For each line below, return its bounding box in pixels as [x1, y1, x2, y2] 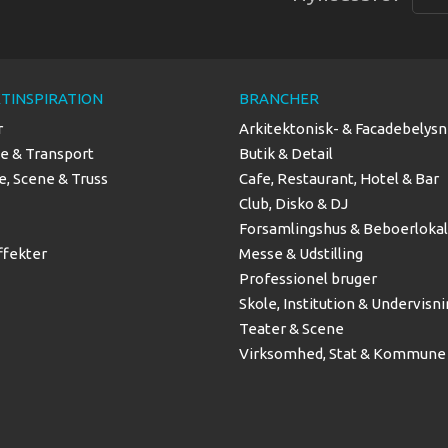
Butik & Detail [239, 144, 333, 162]
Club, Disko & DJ [239, 194, 348, 212]
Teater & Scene [239, 319, 344, 337]
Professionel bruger [239, 269, 377, 287]
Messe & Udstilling [239, 244, 363, 262]
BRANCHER [239, 89, 319, 107]
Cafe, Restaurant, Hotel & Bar [239, 169, 439, 187]
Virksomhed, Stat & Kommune [239, 344, 446, 362]
